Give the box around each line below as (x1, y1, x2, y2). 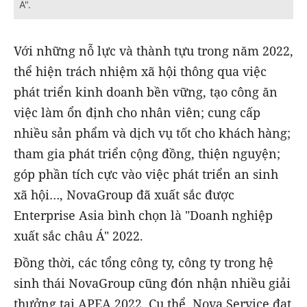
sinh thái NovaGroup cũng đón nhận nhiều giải (14, 274, 291, 291)
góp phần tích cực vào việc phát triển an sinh (14, 166, 278, 183)
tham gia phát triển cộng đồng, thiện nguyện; (14, 145, 280, 162)
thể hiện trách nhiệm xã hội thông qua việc (14, 63, 267, 80)
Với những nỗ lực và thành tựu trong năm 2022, (14, 42, 293, 60)
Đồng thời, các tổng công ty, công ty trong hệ (14, 254, 273, 271)
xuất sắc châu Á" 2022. (14, 228, 143, 245)
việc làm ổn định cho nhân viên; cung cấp (14, 104, 260, 121)
